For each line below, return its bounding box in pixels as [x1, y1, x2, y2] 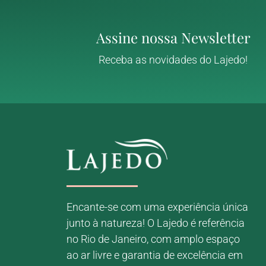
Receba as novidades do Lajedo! [99, 53, 248, 66]
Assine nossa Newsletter [96, 27, 251, 47]
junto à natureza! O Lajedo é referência [66, 216, 245, 229]
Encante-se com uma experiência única [66, 200, 248, 213]
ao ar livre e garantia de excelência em [66, 248, 243, 261]
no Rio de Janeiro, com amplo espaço [66, 232, 240, 245]
